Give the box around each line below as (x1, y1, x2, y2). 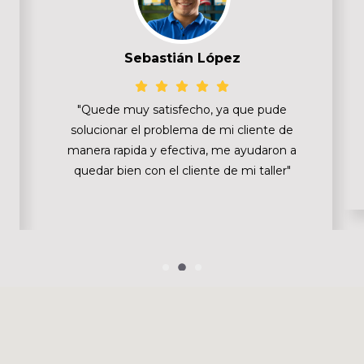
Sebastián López (123, 50, 240, 66)
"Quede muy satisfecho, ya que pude (77, 102, 287, 117)
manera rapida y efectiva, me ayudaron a (67, 142, 297, 158)
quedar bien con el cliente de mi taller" (73, 162, 291, 178)
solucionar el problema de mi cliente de (71, 122, 293, 137)
